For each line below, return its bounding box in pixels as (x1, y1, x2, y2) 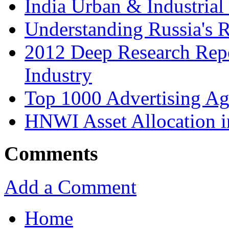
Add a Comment (4, 175, 136, 198)
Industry (25, 63, 92, 86)
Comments (4, 142, 98, 166)
